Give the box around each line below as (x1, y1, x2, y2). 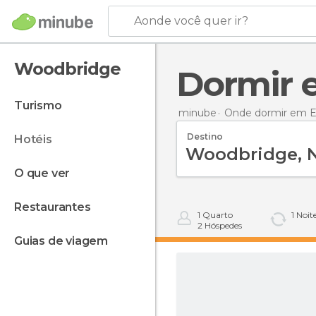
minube (178, 106, 217, 119)
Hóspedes (202, 220, 242, 231)
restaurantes (21, 200, 91, 214)
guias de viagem (22, 234, 109, 248)
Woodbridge (14, 59, 121, 79)
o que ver (23, 166, 71, 180)
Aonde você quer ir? (133, 14, 248, 28)
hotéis (23, 133, 52, 146)
